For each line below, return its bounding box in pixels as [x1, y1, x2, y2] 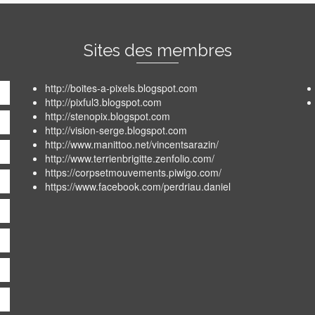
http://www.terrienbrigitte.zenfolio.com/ [45, 150, 214, 165]
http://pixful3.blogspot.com [45, 94, 162, 109]
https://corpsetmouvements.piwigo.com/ [45, 165, 221, 179]
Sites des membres [83, 39, 232, 60]
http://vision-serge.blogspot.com [45, 122, 187, 137]
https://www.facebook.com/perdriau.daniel [45, 179, 231, 193]
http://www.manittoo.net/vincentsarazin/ [45, 136, 219, 151]
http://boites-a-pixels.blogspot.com [45, 80, 198, 95]
